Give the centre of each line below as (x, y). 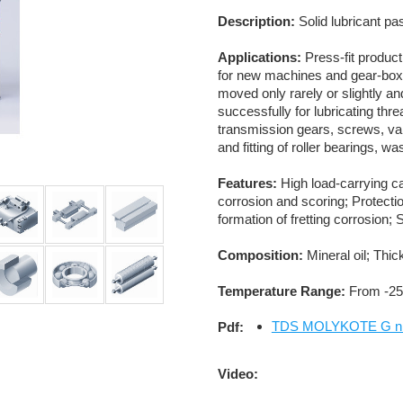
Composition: (260, 255)
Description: (256, 21)
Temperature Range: (281, 291)
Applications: (259, 57)
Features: (247, 183)
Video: (237, 374)
